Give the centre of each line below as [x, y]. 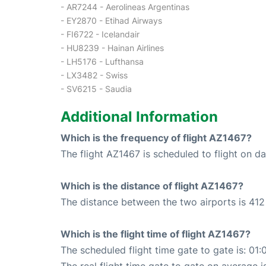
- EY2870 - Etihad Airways [111, 20]
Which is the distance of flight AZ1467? [152, 186]
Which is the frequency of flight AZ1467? [156, 138]
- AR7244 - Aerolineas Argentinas [125, 7]
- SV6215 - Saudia [96, 89]
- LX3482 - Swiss [94, 75]
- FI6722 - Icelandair [100, 34]
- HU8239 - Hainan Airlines [112, 48]
